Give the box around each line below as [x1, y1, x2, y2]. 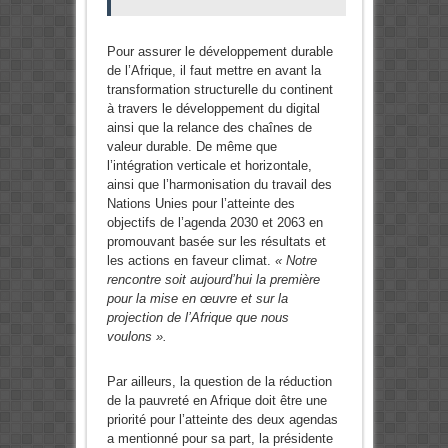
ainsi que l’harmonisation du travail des [106, 177, 332, 193]
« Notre [274, 253, 317, 269]
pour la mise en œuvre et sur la [106, 291, 288, 307]
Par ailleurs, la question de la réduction [106, 374, 332, 390]
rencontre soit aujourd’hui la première [106, 272, 320, 288]
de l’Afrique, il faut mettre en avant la [106, 63, 321, 79]
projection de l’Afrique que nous [106, 310, 289, 326]
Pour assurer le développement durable [106, 44, 333, 60]
